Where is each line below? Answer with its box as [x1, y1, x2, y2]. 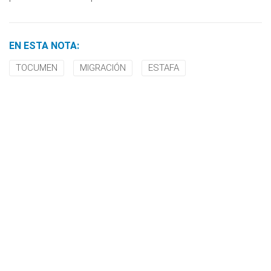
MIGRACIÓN [80, 62, 126, 73]
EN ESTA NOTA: [9, 40, 79, 51]
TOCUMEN [16, 62, 57, 73]
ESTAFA [148, 62, 179, 73]
